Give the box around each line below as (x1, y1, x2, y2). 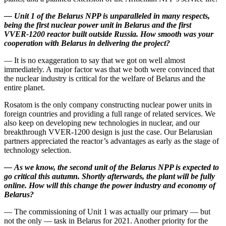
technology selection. (4, 146, 71, 155)
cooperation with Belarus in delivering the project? (4, 39, 170, 48)
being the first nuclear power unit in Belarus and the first (4, 21, 191, 30)
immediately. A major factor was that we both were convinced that (4, 65, 214, 74)
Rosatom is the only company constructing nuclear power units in (4, 100, 212, 109)
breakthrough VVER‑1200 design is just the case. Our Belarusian (4, 128, 212, 137)
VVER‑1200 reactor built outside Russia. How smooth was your (4, 30, 213, 39)
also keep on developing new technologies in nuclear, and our (4, 119, 200, 128)
